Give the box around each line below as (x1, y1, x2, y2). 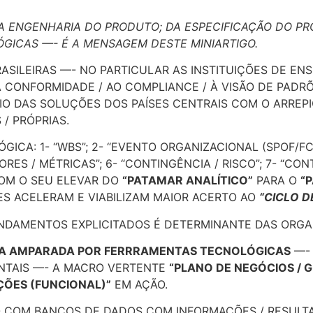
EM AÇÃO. (111, 277, 168, 292)
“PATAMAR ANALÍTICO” (122, 173, 253, 188)
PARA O (253, 173, 300, 188)
